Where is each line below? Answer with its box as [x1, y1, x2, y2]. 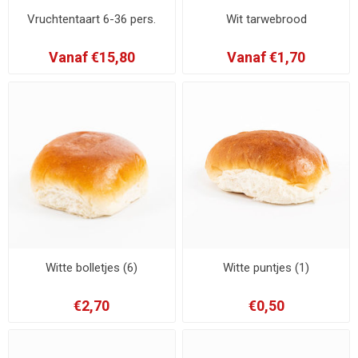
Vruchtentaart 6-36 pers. [27, 12, 157, 27]
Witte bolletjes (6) [46, 260, 138, 275]
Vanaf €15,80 [48, 49, 135, 66]
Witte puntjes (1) [223, 260, 310, 275]
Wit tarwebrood [225, 12, 307, 27]
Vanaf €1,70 [227, 49, 306, 66]
